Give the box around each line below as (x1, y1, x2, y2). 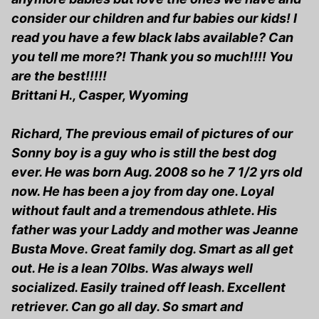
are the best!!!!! (11, 68, 107, 84)
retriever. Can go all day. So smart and (11, 299, 243, 315)
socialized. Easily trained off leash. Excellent (11, 280, 286, 296)
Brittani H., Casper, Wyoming (11, 88, 188, 103)
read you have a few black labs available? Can (11, 30, 293, 46)
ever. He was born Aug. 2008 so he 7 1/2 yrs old (11, 164, 302, 180)
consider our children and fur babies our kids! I (11, 11, 297, 26)
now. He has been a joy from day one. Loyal (11, 184, 274, 199)
